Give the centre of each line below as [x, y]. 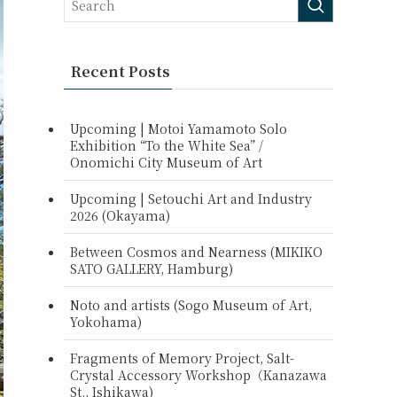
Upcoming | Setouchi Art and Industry [191, 198]
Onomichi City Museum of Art [166, 162]
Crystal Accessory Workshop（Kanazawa [198, 374]
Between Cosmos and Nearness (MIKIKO [196, 251]
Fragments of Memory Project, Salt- [182, 358]
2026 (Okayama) [120, 215]
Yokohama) [106, 321]
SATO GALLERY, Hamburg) [152, 268]
